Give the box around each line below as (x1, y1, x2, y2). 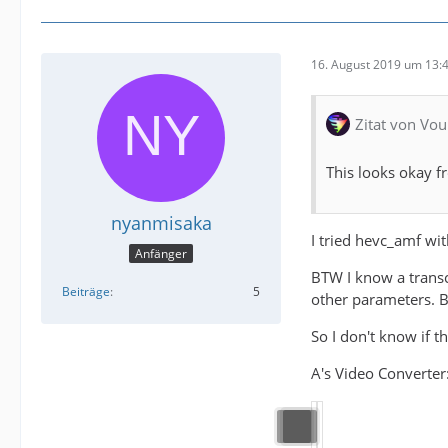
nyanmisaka (110, 211, 212, 236)
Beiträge (62, 282, 110, 300)
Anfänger (135, 244, 187, 262)
